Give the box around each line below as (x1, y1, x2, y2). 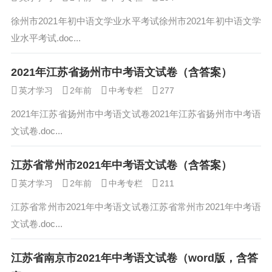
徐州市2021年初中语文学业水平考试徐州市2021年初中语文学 (11, 16, 261, 26)
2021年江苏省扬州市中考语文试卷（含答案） (11, 66, 232, 78)
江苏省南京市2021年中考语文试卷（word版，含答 (11, 252, 258, 264)
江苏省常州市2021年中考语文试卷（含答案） (11, 159, 232, 171)
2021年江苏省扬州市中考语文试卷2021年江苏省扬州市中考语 (11, 109, 261, 119)
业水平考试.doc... (11, 33, 81, 43)
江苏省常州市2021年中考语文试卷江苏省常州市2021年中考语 (11, 202, 261, 212)
